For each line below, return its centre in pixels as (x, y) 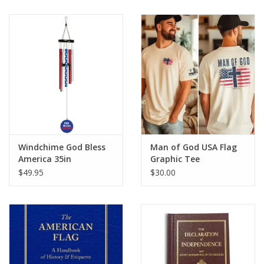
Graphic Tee (175, 159)
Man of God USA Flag (194, 147)
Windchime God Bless (62, 147)
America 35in (45, 159)
